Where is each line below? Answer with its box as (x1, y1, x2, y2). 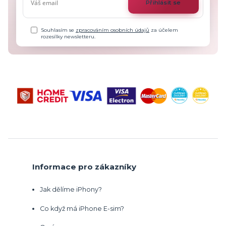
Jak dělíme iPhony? (40, 186, 102, 194)
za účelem (149, 26, 179, 33)
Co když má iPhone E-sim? (40, 204, 124, 212)
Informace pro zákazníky (32, 162, 136, 172)
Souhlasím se (41, 26, 76, 33)
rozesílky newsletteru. (41, 33, 96, 40)
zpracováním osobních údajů (76, 26, 150, 33)
